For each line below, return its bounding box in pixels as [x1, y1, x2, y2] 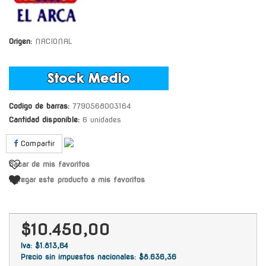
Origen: [9, 36, 32, 46]
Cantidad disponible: [9, 115, 80, 124]
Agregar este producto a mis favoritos [9, 175, 145, 184]
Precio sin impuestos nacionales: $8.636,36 [21, 252, 176, 261]
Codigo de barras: [9, 101, 69, 110]
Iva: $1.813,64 [21, 240, 68, 250]
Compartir [18, 138, 55, 148]
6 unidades [80, 115, 121, 124]
